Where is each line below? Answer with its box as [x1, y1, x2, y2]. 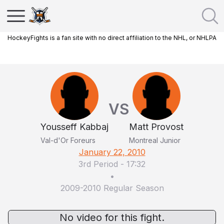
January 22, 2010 [78, 147, 145, 157]
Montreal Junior [129, 136, 180, 144]
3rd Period [78, 159, 118, 169]
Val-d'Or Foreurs [40, 136, 95, 144]
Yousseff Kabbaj [40, 121, 108, 132]
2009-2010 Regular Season [60, 183, 164, 193]
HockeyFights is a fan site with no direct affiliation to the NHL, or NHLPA [7, 34, 216, 41]
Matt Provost [129, 121, 183, 132]
